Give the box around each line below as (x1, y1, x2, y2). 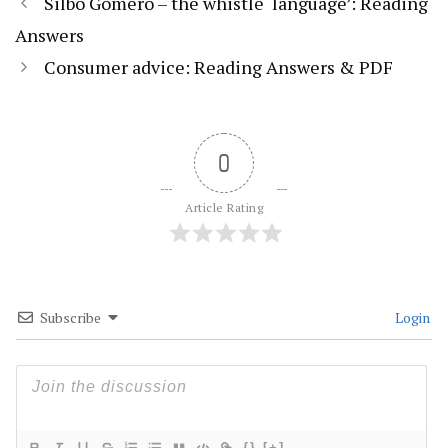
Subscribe (40, 307, 101, 327)
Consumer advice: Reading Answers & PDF (43, 54, 393, 79)
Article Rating (185, 199, 263, 215)
